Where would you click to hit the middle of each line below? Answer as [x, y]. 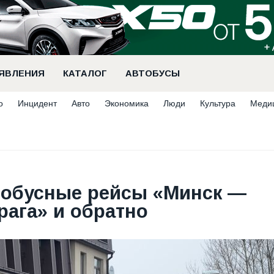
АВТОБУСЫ [153, 73]
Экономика [127, 103]
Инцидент [37, 103]
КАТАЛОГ [85, 73]
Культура [218, 103]
